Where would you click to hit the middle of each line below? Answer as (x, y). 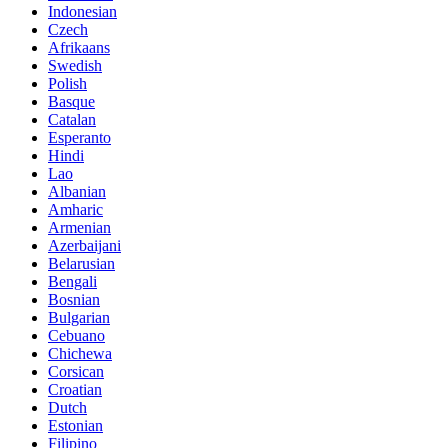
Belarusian (81, 264)
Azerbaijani (84, 246)
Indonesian (82, 12)
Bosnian (74, 300)
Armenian (79, 228)
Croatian (75, 390)
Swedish (75, 66)
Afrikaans (79, 48)
